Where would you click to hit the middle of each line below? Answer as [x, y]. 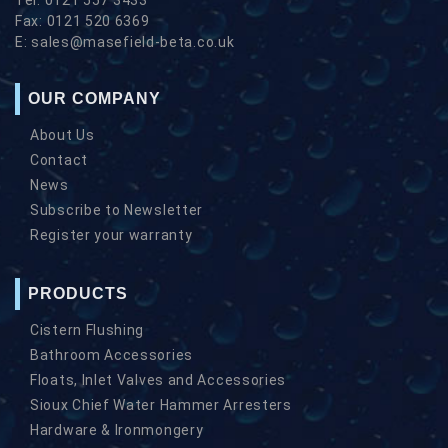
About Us [62, 134]
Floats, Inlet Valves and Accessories [158, 379]
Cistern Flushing [87, 329]
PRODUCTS [78, 293]
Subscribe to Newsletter [117, 209]
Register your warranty [111, 234]
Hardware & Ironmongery [117, 429]
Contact [59, 159]
